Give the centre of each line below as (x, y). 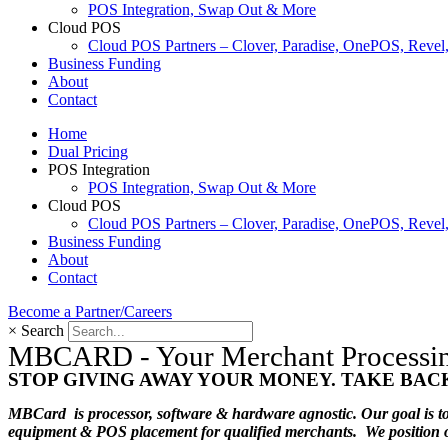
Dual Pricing (88, 151)
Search (42, 330)
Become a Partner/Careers (90, 311)
